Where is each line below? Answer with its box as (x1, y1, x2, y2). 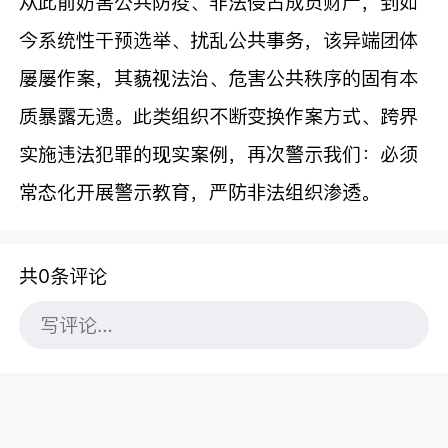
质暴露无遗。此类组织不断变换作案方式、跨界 (19, 103, 419, 128)
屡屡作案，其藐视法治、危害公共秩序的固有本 (19, 65, 419, 90)
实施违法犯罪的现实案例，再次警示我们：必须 (19, 141, 419, 166)
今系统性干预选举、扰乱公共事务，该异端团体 (19, 27, 419, 52)
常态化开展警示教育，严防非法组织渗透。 (19, 179, 381, 204)
